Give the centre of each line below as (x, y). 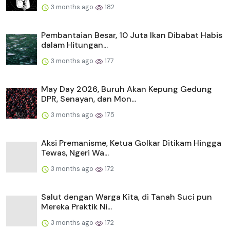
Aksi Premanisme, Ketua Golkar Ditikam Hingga (131, 143)
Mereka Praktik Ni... (76, 207)
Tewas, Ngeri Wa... (75, 153)
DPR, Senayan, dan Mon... (89, 99)
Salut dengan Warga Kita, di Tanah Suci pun (127, 197)
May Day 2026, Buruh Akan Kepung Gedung (127, 89)
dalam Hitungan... (74, 45)
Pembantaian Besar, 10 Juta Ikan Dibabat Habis (132, 35)
